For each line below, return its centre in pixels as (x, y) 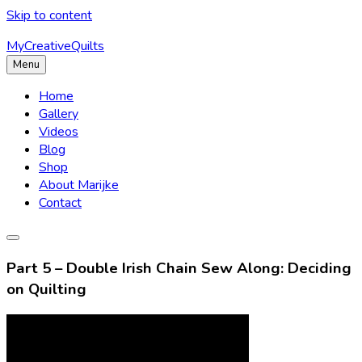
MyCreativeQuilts (55, 46)
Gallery (59, 114)
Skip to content (49, 15)
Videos (59, 132)
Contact (60, 203)
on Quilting (46, 289)
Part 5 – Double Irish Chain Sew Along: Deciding (179, 268)
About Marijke (79, 185)
